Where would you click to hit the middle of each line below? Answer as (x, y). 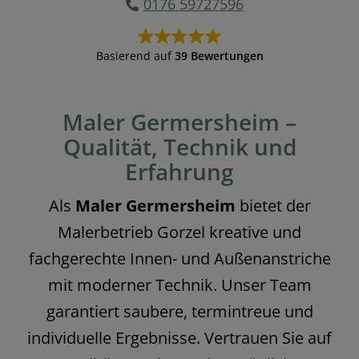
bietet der (273, 206)
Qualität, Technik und (179, 147)
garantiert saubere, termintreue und (179, 312)
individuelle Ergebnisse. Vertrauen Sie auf (179, 338)
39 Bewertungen (219, 56)
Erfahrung (179, 172)
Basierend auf (135, 56)
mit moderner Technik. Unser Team (179, 285)
